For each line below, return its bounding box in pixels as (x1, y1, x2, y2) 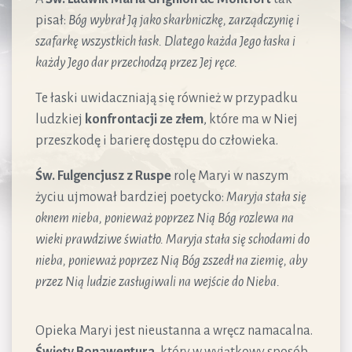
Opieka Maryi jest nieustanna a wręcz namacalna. (35, 323, 313, 338)
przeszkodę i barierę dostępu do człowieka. (35, 133, 278, 148)
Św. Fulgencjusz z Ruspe (35, 168, 171, 183)
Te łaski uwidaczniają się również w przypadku (35, 90, 298, 105)
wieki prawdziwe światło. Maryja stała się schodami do (35, 232, 310, 247)
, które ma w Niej (203, 112, 298, 126)
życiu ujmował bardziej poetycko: (35, 189, 226, 204)
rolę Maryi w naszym (171, 168, 288, 183)
